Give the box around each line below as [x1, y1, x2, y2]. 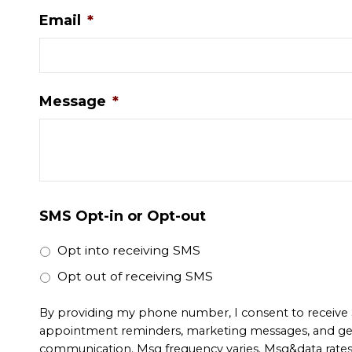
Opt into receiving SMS [57, 243, 200, 258]
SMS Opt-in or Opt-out [39, 207, 206, 225]
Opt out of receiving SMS [57, 269, 213, 284]
